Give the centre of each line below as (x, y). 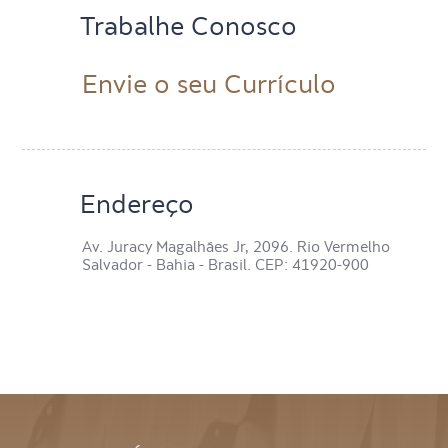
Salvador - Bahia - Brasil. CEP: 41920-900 (226, 265)
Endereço (137, 204)
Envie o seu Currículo (209, 85)
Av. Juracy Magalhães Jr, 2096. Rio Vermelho (236, 247)
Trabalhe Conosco (189, 26)
